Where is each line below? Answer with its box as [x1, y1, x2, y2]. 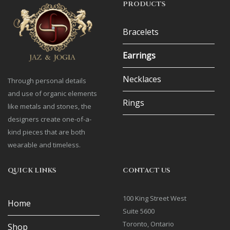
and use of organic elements [8, 88, 97, 98]
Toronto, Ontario [123, 219, 174, 228]
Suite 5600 [123, 206, 155, 216]
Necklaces [123, 73, 161, 85]
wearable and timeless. [8, 140, 81, 149]
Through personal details [8, 75, 86, 85]
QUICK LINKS [8, 165, 56, 175]
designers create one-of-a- [8, 114, 91, 124]
